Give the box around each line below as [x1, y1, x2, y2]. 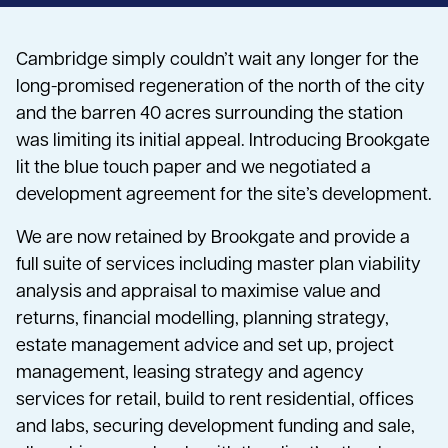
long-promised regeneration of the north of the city [16, 78, 425, 98]
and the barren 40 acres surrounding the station [16, 105, 403, 125]
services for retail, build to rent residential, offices [16, 391, 414, 411]
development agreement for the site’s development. [16, 186, 432, 206]
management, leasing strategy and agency [16, 364, 364, 384]
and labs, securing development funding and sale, [16, 418, 415, 438]
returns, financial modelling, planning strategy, [16, 310, 389, 330]
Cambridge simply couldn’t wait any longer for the [16, 51, 419, 71]
